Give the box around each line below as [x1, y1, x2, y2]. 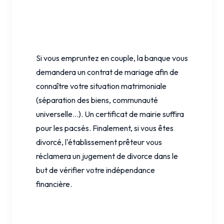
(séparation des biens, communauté [36, 94, 158, 105]
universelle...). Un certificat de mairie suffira [36, 108, 184, 119]
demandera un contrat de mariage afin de [36, 66, 178, 77]
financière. [36, 178, 72, 189]
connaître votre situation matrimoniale [36, 80, 166, 91]
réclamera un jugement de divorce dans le [36, 150, 178, 161]
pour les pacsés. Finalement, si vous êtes [36, 122, 173, 133]
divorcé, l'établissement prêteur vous [36, 136, 162, 147]
